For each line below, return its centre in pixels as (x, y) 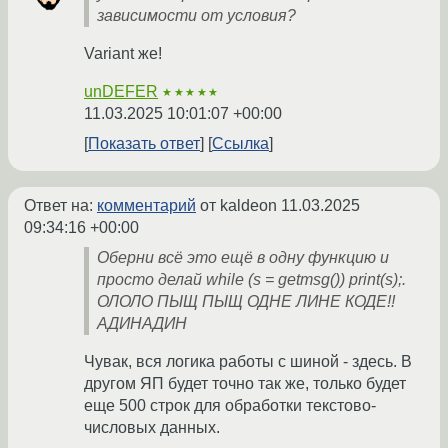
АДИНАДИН (142, 324)
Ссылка (240, 144)
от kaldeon (238, 206)
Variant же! (123, 54)
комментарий (146, 206)
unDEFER (121, 92)
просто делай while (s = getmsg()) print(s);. (251, 280)
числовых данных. (152, 428)
